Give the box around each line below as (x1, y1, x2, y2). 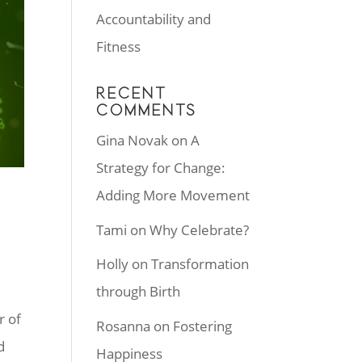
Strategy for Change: (96, 158, 226, 177)
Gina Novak (96, 131, 169, 149)
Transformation (151, 255, 250, 273)
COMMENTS (96, 101, 198, 120)
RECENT (96, 84, 168, 103)
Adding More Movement (96, 186, 250, 204)
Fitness (96, 37, 141, 56)
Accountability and (96, 10, 212, 28)
